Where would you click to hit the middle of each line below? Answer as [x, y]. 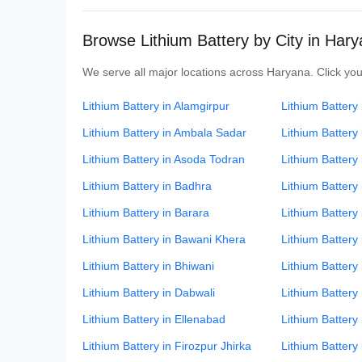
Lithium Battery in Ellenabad [154, 319]
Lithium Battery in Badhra [147, 186]
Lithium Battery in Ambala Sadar [164, 133]
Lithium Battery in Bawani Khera [164, 239]
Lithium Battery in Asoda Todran [164, 159]
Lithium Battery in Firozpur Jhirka [167, 346]
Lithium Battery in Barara [146, 213]
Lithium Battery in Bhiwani [148, 266]
